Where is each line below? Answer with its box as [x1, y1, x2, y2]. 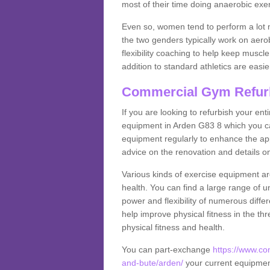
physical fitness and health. [121, 222, 225, 233]
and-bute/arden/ [121, 258, 183, 268]
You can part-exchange [121, 245, 213, 255]
